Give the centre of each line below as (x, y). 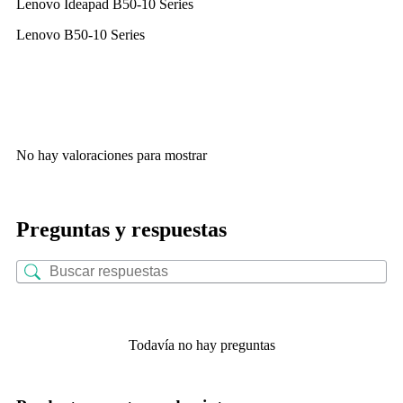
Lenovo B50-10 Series (81, 35)
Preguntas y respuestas (121, 230)
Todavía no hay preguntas (201, 345)
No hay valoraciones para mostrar (112, 156)
